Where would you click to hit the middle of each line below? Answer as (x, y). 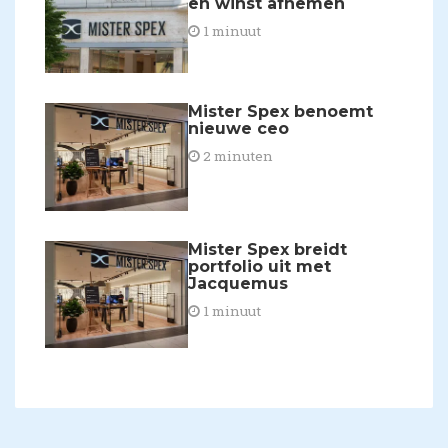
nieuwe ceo (239, 129)
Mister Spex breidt (268, 249)
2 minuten (237, 156)
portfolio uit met (260, 266)
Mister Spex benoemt (281, 112)
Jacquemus (238, 283)
